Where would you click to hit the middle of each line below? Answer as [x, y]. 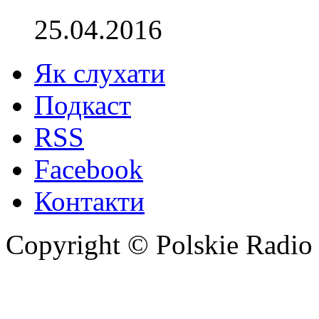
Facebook [89, 169]
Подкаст [83, 105]
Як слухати [100, 73]
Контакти [89, 201]
